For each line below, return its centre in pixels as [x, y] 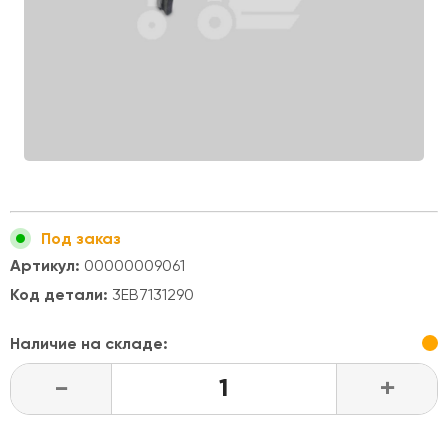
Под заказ [81, 238]
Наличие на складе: [89, 343]
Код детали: [59, 294]
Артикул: [45, 265]
